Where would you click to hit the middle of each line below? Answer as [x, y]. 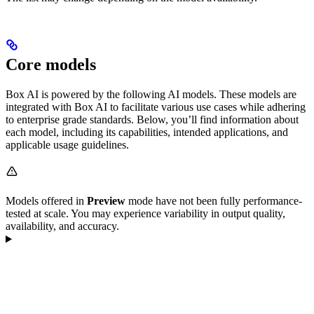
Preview [106, 201]
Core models [51, 65]
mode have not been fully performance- [214, 201]
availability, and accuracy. [62, 226]
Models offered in [46, 201]
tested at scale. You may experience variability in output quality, [145, 214]
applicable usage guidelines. [67, 145]
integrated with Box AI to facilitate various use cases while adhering [156, 107]
